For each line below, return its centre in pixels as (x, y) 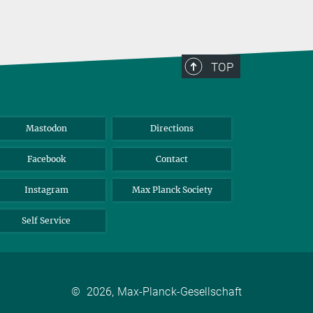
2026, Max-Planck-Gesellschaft (164, 291)
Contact (172, 159)
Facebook (46, 159)
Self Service (46, 221)
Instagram (46, 190)
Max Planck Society (172, 190)
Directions (172, 129)
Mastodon (46, 129)
